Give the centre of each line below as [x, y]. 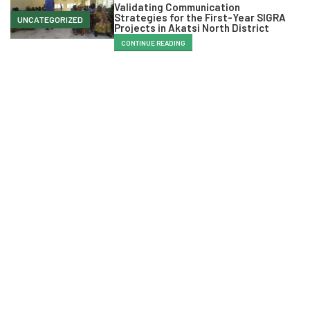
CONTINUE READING [153, 43]
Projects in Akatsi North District [192, 27]
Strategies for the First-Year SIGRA [200, 17]
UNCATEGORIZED [50, 19]
